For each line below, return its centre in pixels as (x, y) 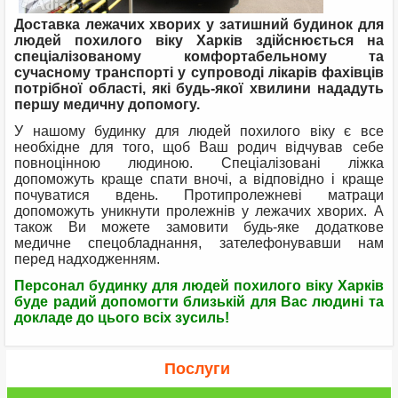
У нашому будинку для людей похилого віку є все (199, 131)
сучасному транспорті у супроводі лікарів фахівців (199, 73)
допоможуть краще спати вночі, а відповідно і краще (199, 179)
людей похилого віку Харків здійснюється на (199, 41)
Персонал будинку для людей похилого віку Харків (199, 286)
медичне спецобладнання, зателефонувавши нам (199, 243)
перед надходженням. (88, 259)
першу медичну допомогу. (107, 105)
